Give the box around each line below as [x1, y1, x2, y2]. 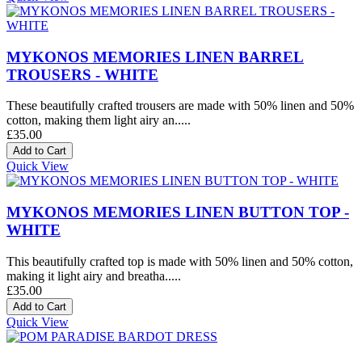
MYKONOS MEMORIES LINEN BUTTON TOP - [6, 204, 349, 221]
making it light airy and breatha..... [6, 268, 181, 283]
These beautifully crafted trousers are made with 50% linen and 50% [6, 99, 354, 113]
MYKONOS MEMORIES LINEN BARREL [6, 48, 304, 65]
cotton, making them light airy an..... [6, 113, 191, 128]
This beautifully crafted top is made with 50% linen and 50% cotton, [6, 254, 353, 268]
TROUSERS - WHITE [6, 65, 158, 83]
